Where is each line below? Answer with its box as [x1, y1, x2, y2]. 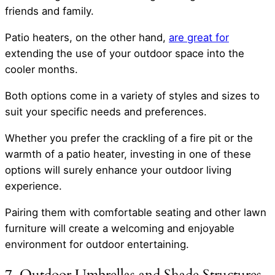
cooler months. [5, 63, 78, 76]
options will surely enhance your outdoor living [5, 163, 231, 176]
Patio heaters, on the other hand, [5, 31, 169, 44]
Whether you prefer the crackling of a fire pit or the [5, 131, 253, 144]
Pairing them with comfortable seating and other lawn [5, 206, 266, 219]
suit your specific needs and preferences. [5, 105, 207, 118]
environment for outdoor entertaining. [5, 238, 189, 250]
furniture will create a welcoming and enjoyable [5, 222, 234, 234]
